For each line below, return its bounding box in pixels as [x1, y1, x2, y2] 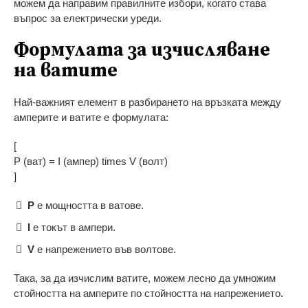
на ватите [14, 58, 118, 82]
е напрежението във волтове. [34, 243, 176, 255]
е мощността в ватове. [34, 199, 144, 211]
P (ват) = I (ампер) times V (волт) [14, 155, 168, 167]
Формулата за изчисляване [14, 38, 270, 62]
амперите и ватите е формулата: [14, 111, 168, 123]
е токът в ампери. [30, 221, 115, 233]
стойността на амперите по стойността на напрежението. [14, 287, 283, 299]
